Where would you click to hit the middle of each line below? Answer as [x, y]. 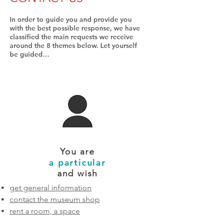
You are [77, 152]
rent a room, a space [45, 211]
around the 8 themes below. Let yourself [73, 46]
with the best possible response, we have [75, 28]
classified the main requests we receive [71, 37]
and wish [77, 173]
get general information [51, 188]
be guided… [30, 54]
